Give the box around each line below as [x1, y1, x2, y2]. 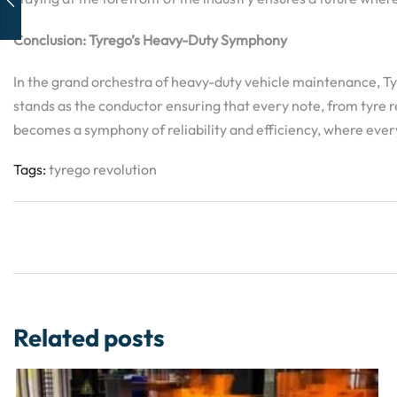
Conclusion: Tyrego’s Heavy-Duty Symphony [13, 30, 287, 49]
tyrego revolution [49, 160, 157, 178]
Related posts [13, 322, 165, 353]
